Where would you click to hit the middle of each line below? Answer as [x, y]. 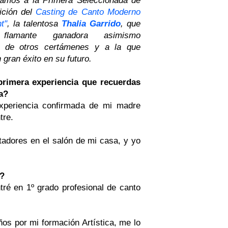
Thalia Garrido [91, 23]
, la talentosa [34, 23]
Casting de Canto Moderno [88, 11]
